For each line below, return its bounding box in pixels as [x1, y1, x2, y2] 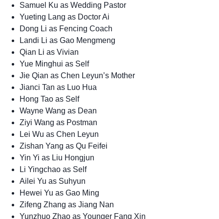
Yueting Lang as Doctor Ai [20, 12, 109, 21]
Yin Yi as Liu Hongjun [20, 153, 94, 162]
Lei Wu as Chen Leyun [20, 130, 99, 138]
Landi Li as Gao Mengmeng [20, 36, 115, 44]
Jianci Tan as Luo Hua [20, 83, 97, 91]
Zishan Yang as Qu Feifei [20, 141, 108, 150]
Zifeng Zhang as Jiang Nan [20, 200, 114, 209]
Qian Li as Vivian [20, 47, 79, 56]
